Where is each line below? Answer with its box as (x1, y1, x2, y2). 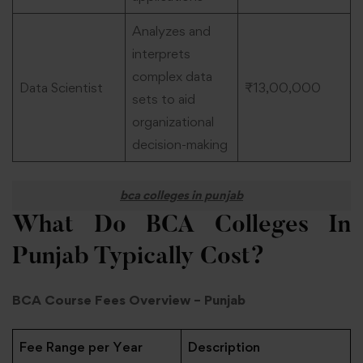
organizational (131, 113, 214, 130)
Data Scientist (19, 79, 103, 96)
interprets (131, 45, 190, 62)
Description (187, 339, 260, 356)
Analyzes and (131, 23, 211, 40)
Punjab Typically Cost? (12, 245, 265, 270)
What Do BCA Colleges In (12, 213, 351, 238)
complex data (131, 68, 212, 85)
